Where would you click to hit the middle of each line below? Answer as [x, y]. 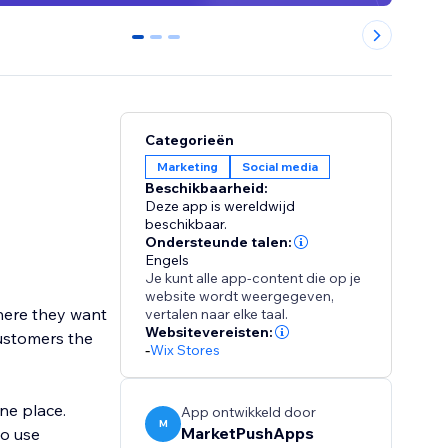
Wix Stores [185, 350]
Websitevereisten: [209, 332]
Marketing [188, 167]
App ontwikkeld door [249, 412]
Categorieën [190, 140]
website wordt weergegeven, [240, 296]
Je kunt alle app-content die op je [253, 278]
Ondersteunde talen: [219, 242]
